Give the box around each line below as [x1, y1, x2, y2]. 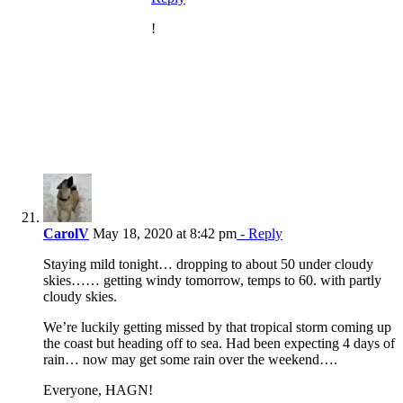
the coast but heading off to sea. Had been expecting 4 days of [43, 336, 395, 352]
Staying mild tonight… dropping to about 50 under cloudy [43, 256, 373, 273]
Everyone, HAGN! [43, 382, 153, 399]
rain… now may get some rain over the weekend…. [43, 352, 337, 368]
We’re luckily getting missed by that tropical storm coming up [43, 319, 391, 336]
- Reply [237, 226, 282, 242]
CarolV [43, 226, 89, 242]
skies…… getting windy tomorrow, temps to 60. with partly [43, 273, 381, 289]
